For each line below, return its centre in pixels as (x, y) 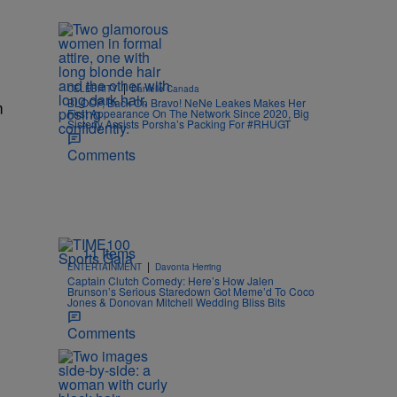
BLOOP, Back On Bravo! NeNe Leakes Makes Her (187, 102)
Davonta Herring (188, 266)
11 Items (109, 253)
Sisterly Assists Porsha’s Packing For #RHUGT (179, 124)
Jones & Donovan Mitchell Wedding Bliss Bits (176, 301)
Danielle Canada (165, 89)
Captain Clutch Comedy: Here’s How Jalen (171, 280)
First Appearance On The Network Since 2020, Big (188, 113)
